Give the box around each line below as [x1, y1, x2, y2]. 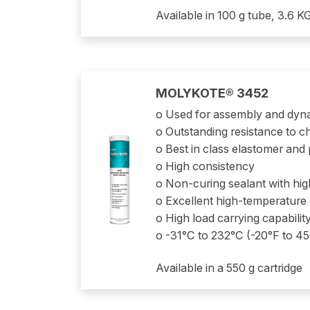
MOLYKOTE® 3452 [156, 85, 268, 100]
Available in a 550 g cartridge [156, 260, 302, 275]
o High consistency [156, 159, 255, 174]
